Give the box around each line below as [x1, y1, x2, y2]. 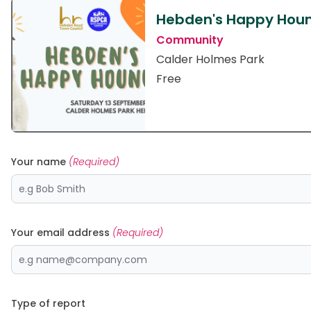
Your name [11, 155, 69, 169]
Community [156, 32, 224, 48]
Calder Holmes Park [156, 51, 264, 67]
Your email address [11, 226, 112, 239]
